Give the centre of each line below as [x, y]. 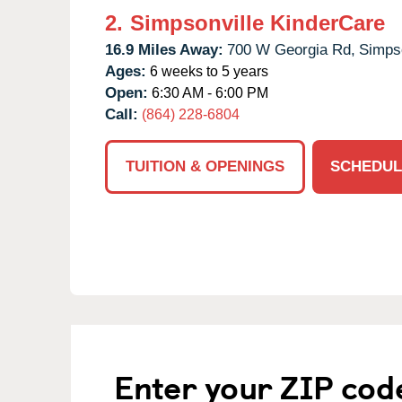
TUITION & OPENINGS [205, 166]
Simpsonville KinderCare [258, 22]
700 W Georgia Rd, [291, 49]
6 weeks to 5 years [207, 71]
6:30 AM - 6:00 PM [208, 92]
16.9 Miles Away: [164, 49]
